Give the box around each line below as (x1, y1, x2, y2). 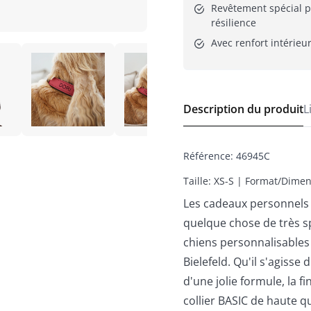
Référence (183, 149, 230, 162)
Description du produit (183, 101, 303, 117)
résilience (211, 15, 256, 29)
